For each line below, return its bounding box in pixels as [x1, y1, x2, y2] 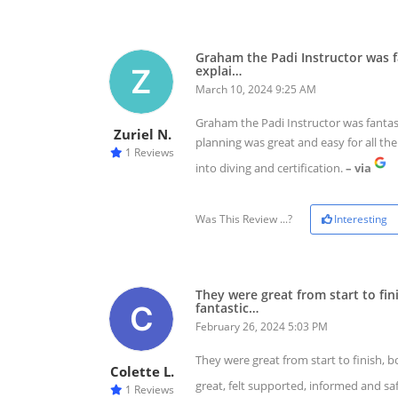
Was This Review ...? [195, 211, 292, 227]
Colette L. [110, 362, 174, 381]
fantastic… [195, 299, 259, 317]
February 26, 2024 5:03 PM [195, 319, 328, 335]
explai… [195, 62, 242, 80]
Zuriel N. [113, 125, 171, 144]
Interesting [334, 211, 387, 227]
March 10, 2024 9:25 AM [195, 82, 316, 98]
